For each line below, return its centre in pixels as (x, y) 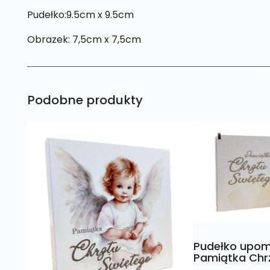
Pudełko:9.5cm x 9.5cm (80, 14)
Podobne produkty (85, 100)
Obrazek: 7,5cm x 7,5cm (84, 39)
